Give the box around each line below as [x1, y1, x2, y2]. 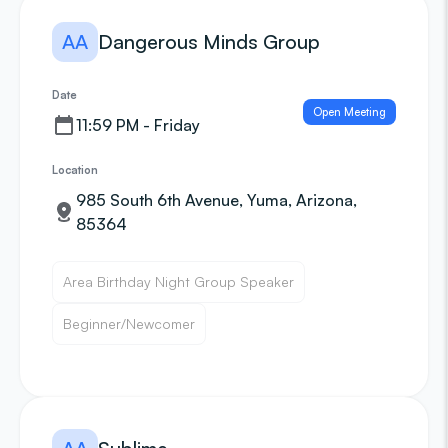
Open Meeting [313, 105, 386, 119]
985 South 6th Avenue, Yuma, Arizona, [76, 190, 357, 210]
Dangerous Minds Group [98, 29, 320, 54]
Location [52, 163, 98, 177]
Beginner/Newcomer [63, 315, 195, 332]
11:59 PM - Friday [76, 115, 200, 135]
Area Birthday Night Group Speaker [63, 273, 294, 290]
